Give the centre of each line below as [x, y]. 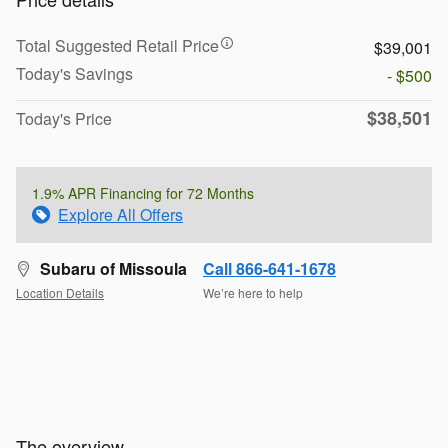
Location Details [60, 293]
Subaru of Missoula [113, 268]
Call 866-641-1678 [269, 268]
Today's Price [64, 118]
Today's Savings [74, 73]
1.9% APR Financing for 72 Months [143, 192]
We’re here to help [253, 293]
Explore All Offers [120, 214]
